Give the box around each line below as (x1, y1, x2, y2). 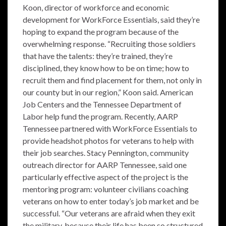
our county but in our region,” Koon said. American (23, 87, 193, 97)
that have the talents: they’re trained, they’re (23, 51, 173, 61)
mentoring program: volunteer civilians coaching (23, 184, 189, 194)
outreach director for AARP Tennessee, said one (23, 160, 187, 169)
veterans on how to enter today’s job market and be (23, 196, 199, 206)
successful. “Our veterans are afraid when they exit (23, 208, 195, 218)
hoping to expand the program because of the (23, 27, 179, 36)
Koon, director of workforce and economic (23, 3, 169, 12)
